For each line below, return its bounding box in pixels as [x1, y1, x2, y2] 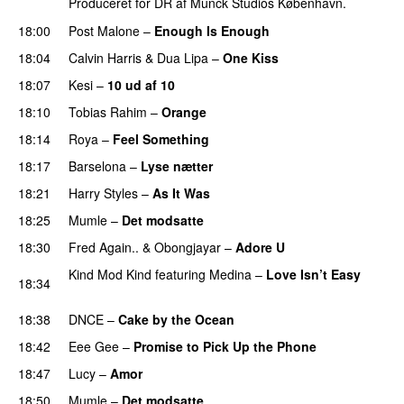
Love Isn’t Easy [266, 264, 361, 283]
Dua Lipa [157, 48, 208, 67]
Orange [161, 102, 207, 121]
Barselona [69, 156, 126, 175]
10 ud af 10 [107, 75, 175, 94]
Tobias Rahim [69, 102, 147, 121]
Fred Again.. [69, 237, 139, 256]
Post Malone [69, 21, 140, 40]
